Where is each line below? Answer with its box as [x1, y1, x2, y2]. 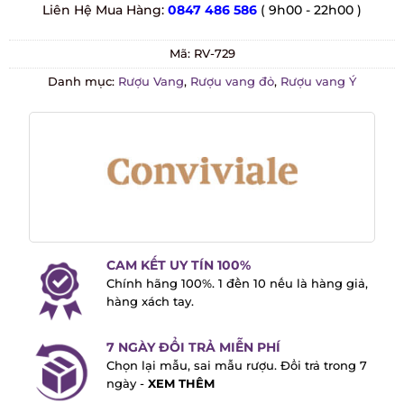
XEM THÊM [158, 372, 225, 387]
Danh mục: [41, 74, 112, 88]
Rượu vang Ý [273, 74, 350, 88]
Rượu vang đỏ [183, 74, 268, 88]
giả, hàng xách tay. [106, 290, 219, 305]
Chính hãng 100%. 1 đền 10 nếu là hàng [106, 272, 343, 287]
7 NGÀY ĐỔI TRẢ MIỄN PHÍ [106, 335, 280, 352]
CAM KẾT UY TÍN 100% [106, 252, 251, 270]
